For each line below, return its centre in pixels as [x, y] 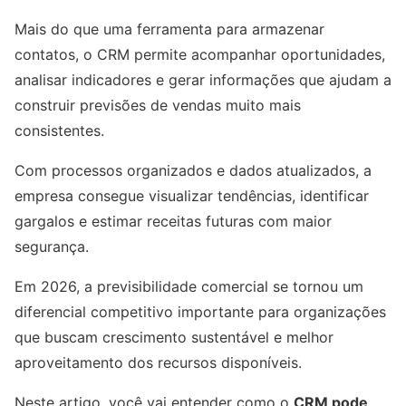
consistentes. [59, 130]
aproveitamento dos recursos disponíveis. [158, 362]
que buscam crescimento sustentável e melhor [174, 337]
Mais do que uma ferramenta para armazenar [169, 29]
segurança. [52, 246]
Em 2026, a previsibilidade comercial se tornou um [189, 286]
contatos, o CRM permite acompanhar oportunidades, [200, 54]
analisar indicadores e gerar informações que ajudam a [203, 80]
